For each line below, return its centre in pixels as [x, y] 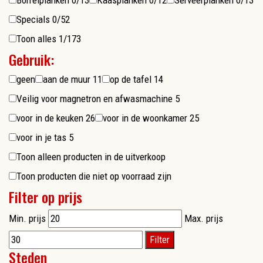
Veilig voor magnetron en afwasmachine [96, 99]
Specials [34, 20]
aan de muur [68, 80]
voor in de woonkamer [146, 118]
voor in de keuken [51, 118]
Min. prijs [27, 219]
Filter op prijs [45, 197]
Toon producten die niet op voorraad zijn [94, 176]
